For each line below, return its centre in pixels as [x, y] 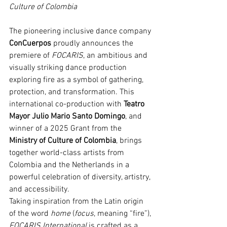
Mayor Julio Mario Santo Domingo [67, 117]
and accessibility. [39, 190]
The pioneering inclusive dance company [81, 32]
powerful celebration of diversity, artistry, [81, 178]
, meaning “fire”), [123, 214]
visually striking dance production [69, 68]
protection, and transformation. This [73, 92]
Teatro [135, 105]
